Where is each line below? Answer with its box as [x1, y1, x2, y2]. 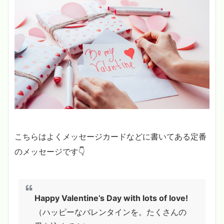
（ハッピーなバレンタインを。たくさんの [34, 206, 186, 217]
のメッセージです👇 [14, 146, 85, 156]
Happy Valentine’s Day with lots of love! [34, 192, 188, 203]
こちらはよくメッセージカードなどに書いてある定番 [14, 131, 206, 141]
